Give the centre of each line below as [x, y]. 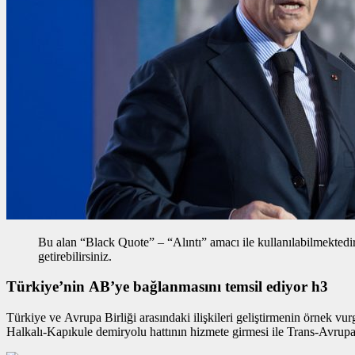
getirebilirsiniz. [75, 256]
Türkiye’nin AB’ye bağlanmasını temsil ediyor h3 [167, 287]
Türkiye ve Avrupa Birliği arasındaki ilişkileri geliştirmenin [155, 318]
